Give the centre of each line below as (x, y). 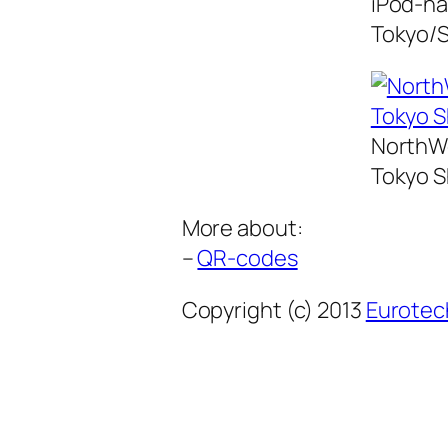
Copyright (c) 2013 (273, 309)
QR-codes (247, 257)
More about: (242, 227)
